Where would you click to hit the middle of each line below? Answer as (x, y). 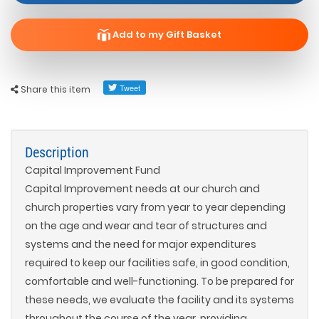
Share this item (54, 89)
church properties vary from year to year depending (155, 207)
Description (57, 152)
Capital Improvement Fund (93, 170)
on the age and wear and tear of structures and (146, 226)
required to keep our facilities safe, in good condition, (157, 263)
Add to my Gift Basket (166, 35)
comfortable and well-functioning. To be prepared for (159, 281)
